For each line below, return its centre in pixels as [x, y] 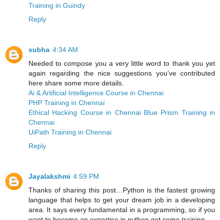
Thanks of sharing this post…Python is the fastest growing [122, 190]
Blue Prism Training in [179, 112]
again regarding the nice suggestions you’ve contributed [122, 73]
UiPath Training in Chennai [70, 132]
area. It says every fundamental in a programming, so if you [122, 209]
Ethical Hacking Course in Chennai [86, 112]
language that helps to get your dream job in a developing [122, 200]
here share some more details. [76, 83]
